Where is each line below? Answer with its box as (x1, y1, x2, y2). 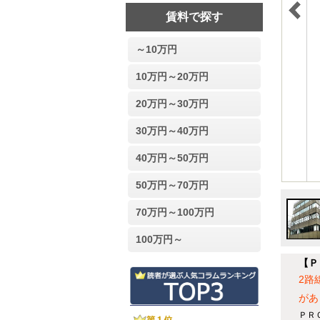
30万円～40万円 (135, 125, 209, 137)
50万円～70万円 (135, 179, 209, 191)
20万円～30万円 (135, 98, 209, 110)
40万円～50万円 (135, 152, 209, 164)
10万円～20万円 (135, 71, 209, 83)
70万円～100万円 (135, 206, 214, 219)
